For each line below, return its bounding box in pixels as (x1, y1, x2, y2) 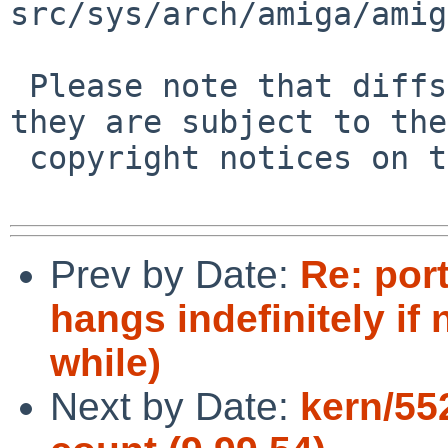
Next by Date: (50, 384, 300, 428)
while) (50, 340, 161, 384)
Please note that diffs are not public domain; (10, 67, 29, 104)
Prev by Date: (50, 252, 300, 296)
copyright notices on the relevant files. (10, 139, 29, 176)
